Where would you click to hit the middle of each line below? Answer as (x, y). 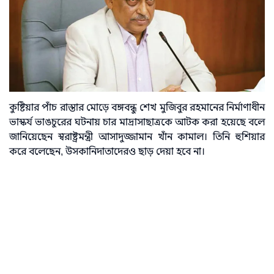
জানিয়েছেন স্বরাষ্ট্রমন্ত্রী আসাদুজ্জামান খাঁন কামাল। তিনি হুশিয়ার (137, 137)
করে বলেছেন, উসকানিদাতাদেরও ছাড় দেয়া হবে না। (107, 151)
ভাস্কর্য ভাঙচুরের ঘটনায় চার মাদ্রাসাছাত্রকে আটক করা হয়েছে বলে (137, 122)
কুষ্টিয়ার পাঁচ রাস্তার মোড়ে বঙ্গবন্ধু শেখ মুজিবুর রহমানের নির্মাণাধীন (137, 107)
